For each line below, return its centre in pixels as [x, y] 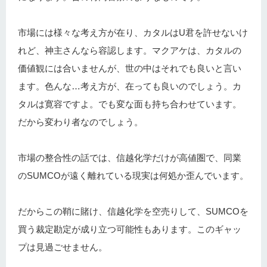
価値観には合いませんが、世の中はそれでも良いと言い [130, 68]
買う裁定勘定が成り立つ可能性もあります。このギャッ [130, 229]
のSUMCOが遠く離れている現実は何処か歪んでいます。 [133, 175]
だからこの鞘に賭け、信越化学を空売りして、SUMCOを [133, 211]
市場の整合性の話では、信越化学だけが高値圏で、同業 [130, 157]
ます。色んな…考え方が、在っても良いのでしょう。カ [130, 86]
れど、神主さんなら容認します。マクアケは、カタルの [130, 50]
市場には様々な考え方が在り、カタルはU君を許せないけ [133, 32]
